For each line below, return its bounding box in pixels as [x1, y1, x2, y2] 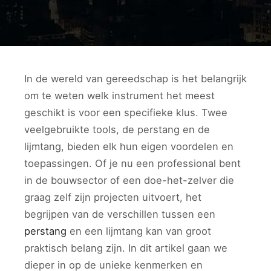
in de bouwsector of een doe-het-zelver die [24, 174, 234, 186]
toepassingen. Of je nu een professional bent [24, 157, 241, 169]
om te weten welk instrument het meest [24, 90, 215, 102]
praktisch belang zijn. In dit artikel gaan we [24, 242, 227, 254]
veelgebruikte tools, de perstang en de [24, 123, 210, 135]
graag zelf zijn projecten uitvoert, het [24, 191, 201, 203]
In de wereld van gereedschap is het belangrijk [24, 73, 247, 85]
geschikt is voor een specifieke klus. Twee [24, 106, 227, 119]
